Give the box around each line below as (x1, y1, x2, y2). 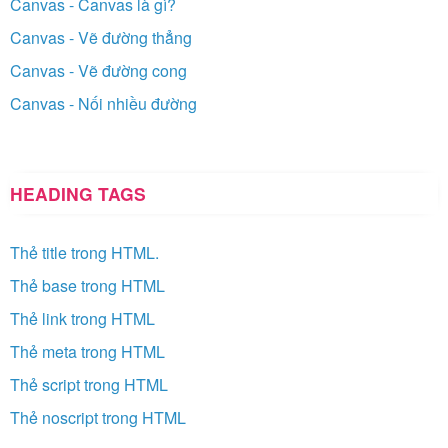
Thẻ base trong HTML (10, 274, 165, 298)
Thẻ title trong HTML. (10, 241, 159, 265)
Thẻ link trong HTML (10, 307, 155, 331)
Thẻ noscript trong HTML (10, 406, 186, 430)
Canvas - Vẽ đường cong (10, 59, 187, 83)
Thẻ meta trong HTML (10, 340, 165, 364)
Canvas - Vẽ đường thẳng (10, 26, 192, 50)
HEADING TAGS (10, 181, 146, 207)
